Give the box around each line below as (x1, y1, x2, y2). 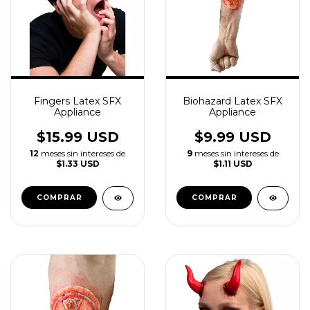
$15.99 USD (36, 129, 119, 145)
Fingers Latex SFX (34, 95, 121, 107)
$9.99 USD (194, 129, 271, 145)
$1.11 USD (212, 158, 253, 169)
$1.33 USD (55, 158, 100, 169)
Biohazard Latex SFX (183, 95, 282, 107)
